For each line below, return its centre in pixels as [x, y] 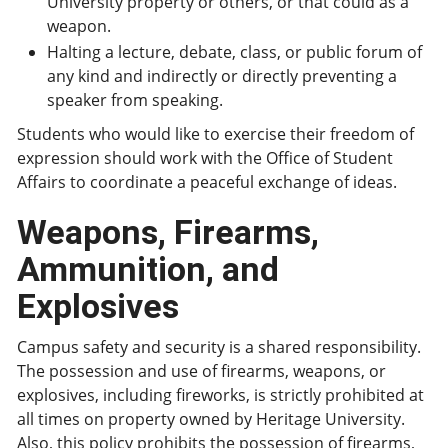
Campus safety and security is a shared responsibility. [219, 347]
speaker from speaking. [135, 100]
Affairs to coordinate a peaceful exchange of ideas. [207, 182]
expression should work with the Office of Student [205, 158]
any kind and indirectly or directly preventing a [222, 76]
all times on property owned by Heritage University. [211, 419]
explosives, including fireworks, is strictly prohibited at [220, 395]
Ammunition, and [148, 269]
